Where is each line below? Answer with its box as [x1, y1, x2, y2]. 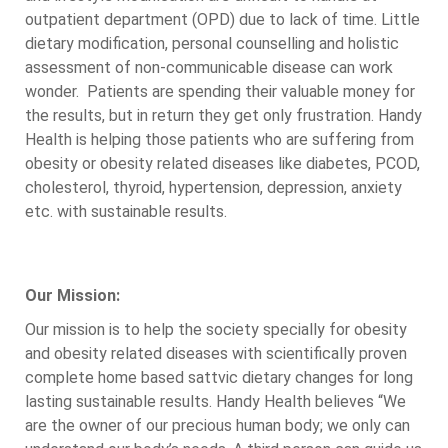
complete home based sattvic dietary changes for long [25, 368, 413, 387]
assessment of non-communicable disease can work [25, 58, 393, 77]
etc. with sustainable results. [25, 202, 227, 221]
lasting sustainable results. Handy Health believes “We [25, 392, 406, 411]
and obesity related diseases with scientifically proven [25, 344, 407, 363]
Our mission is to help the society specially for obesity [25, 320, 407, 339]
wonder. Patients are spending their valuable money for [25, 82, 415, 101]
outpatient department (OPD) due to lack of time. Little [25, 10, 420, 29]
